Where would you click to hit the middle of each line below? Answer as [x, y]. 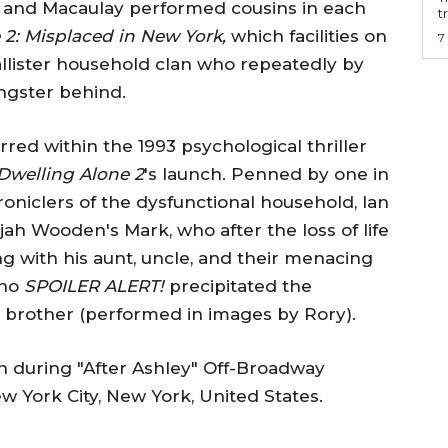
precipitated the [240, 285]
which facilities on [309, 35]
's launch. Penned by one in [266, 173]
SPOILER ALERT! [96, 285]
